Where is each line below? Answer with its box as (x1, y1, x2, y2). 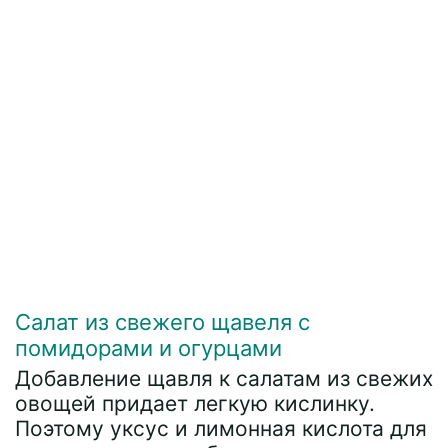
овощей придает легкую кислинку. (15, 390, 375, 416)
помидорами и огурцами (15, 334, 282, 361)
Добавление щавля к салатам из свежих (15, 365, 433, 391)
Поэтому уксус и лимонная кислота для (15, 415, 427, 441)
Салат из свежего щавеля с (15, 308, 310, 335)
